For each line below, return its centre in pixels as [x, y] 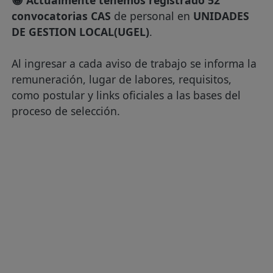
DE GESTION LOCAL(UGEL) [81, 32]
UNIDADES [222, 16]
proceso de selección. [66, 111]
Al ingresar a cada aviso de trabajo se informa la [134, 63]
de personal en [154, 16]
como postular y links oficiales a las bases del [126, 95]
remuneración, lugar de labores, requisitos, [122, 79]
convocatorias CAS [63, 16]
